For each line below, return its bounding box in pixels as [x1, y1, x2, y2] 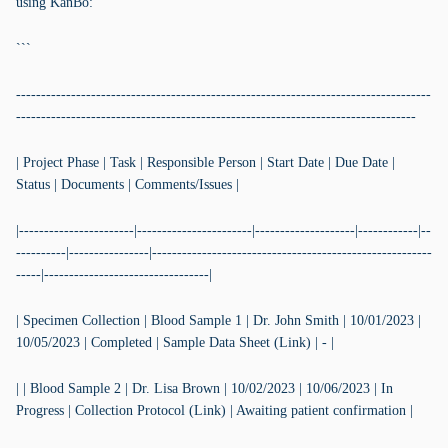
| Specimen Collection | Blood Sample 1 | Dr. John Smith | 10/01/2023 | [16, 313, 421, 328]
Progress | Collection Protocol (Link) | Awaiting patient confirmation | [16, 403, 413, 418]
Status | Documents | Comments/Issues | [16, 177, 239, 192]
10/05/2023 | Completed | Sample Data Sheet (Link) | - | [16, 335, 334, 350]
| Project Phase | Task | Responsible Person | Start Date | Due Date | [16, 155, 395, 170]
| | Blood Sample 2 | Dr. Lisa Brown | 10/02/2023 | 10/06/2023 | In [16, 381, 393, 396]
